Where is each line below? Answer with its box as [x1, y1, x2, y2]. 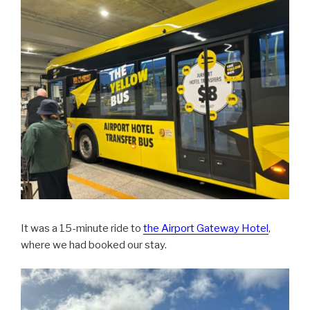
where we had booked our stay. [21, 238, 167, 251]
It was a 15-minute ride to [21, 221, 143, 235]
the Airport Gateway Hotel [143, 221, 268, 235]
